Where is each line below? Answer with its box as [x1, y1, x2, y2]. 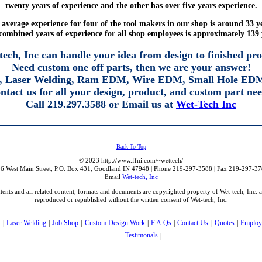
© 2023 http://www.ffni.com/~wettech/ [79, 157, 183, 164]
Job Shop [52, 219, 79, 227]
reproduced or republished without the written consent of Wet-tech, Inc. [34, 196, 228, 204]
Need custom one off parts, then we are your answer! [11, 61, 251, 74]
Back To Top [116, 143, 146, 150]
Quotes [214, 219, 235, 227]
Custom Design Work [84, 219, 145, 227]
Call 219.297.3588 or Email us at [26, 98, 176, 111]
